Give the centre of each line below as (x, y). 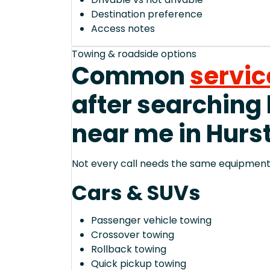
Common (131, 76)
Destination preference (147, 14)
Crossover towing (133, 235)
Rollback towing (129, 250)
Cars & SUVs (136, 193)
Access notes (123, 29)
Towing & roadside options (134, 54)
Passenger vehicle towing (151, 221)
